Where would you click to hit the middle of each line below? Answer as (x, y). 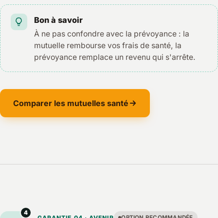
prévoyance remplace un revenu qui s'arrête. (115, 57)
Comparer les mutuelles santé (71, 103)
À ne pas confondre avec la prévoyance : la (112, 34)
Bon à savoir (59, 20)
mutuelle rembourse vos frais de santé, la (108, 45)
